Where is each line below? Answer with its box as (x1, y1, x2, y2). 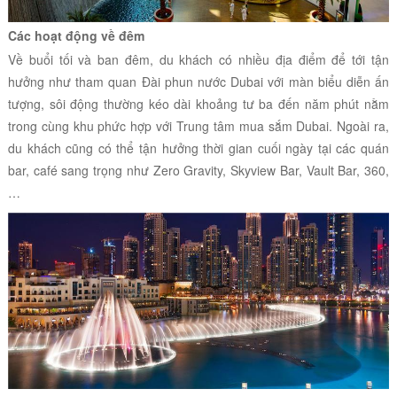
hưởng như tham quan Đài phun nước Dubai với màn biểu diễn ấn (7, 73, 390, 91)
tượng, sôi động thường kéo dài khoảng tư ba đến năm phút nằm (7, 95, 390, 113)
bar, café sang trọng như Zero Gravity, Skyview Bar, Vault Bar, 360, (7, 161, 390, 180)
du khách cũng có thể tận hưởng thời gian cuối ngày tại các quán (7, 139, 390, 158)
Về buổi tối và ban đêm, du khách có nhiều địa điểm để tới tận (7, 51, 390, 69)
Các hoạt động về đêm (7, 27, 148, 45)
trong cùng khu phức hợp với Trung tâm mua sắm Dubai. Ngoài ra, (7, 117, 390, 136)
